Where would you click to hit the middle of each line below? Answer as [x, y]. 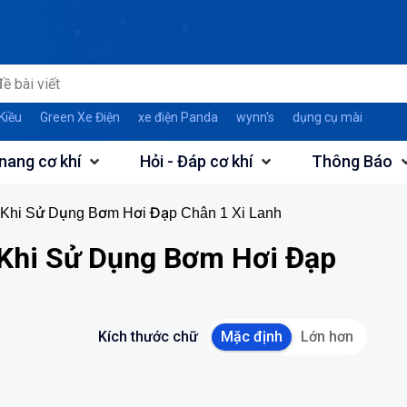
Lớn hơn [327, 337]
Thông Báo [352, 161]
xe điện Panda [178, 117]
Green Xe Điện [79, 117]
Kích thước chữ [148, 337]
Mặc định [252, 337]
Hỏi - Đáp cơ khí [196, 161]
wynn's [255, 117]
